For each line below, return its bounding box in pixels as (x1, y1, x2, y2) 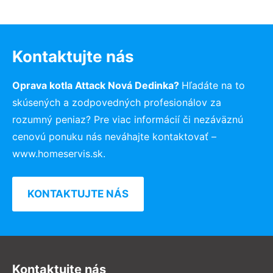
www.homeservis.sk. (12, 147, 105, 160)
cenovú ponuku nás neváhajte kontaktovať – (12, 130, 216, 143)
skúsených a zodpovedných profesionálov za (12, 96, 221, 108)
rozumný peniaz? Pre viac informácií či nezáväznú (12, 113, 243, 126)
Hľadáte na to (182, 79, 245, 91)
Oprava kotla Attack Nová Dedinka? (12, 79, 182, 91)
